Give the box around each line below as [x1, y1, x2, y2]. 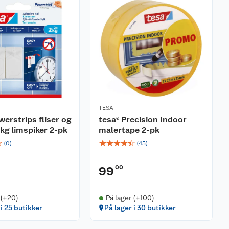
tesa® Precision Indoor [99, 114, 187, 125]
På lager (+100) [105, 194, 154, 202]
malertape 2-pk [99, 125, 159, 135]
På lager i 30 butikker [104, 203, 176, 212]
